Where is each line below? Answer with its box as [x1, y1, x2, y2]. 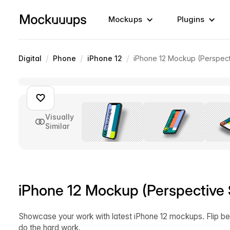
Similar [45, 122, 69, 131]
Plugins [177, 14, 205, 24]
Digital [18, 54, 42, 63]
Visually [45, 112, 74, 122]
